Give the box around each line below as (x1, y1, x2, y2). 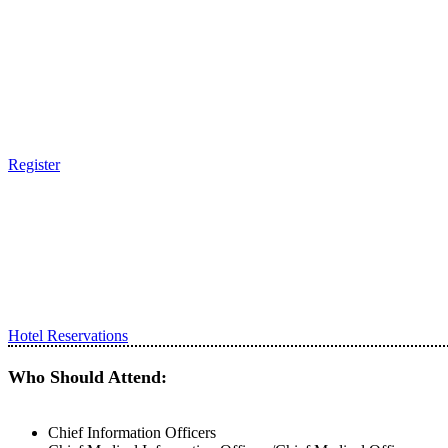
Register (8, 156, 60, 173)
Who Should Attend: (8, 367, 167, 387)
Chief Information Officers (48, 424, 216, 441)
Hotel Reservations (8, 327, 128, 344)
